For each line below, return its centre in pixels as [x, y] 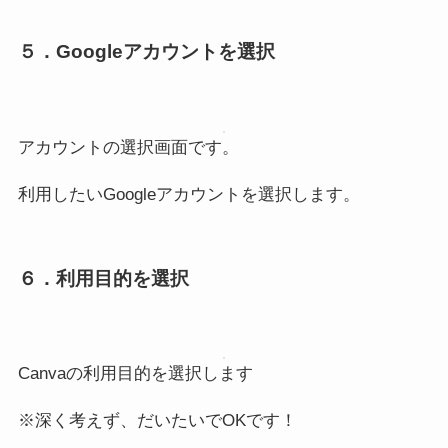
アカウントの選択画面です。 [128, 147]
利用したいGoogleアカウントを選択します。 [188, 194]
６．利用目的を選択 [103, 278]
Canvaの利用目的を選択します [135, 374]
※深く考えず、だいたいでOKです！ [157, 421]
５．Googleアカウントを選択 [146, 52]
